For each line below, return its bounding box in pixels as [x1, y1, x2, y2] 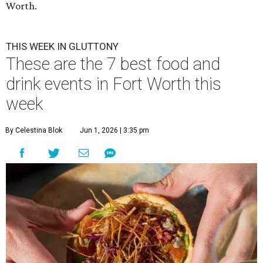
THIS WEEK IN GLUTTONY [6, 41, 119, 53]
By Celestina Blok [5, 126, 62, 135]
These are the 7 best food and [6, 54, 220, 75]
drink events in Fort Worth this [6, 74, 221, 95]
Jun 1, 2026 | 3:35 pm [80, 126, 149, 135]
